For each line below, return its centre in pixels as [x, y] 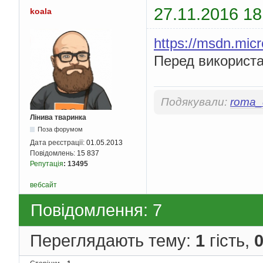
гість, [230, 241]
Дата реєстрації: [58, 142]
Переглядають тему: [113, 241]
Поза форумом [60, 129]
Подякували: [195, 102]
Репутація [47, 163]
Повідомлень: [53, 153]
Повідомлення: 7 [96, 210]
